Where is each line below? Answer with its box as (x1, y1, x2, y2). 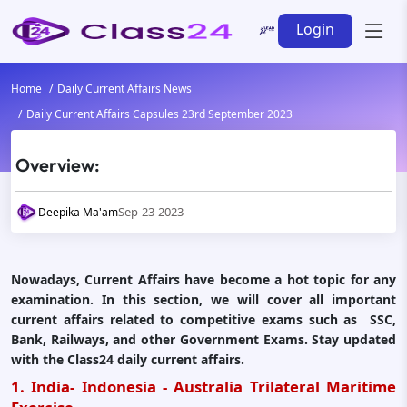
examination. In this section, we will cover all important (11, 291, 396, 308)
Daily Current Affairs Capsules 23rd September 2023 (26, 106, 293, 122)
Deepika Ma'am (38, 203, 118, 220)
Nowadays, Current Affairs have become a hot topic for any (11, 271, 396, 288)
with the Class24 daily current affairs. (11, 351, 244, 368)
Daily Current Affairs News (57, 81, 192, 96)
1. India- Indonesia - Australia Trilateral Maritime (11, 376, 396, 397)
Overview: (15, 154, 100, 176)
